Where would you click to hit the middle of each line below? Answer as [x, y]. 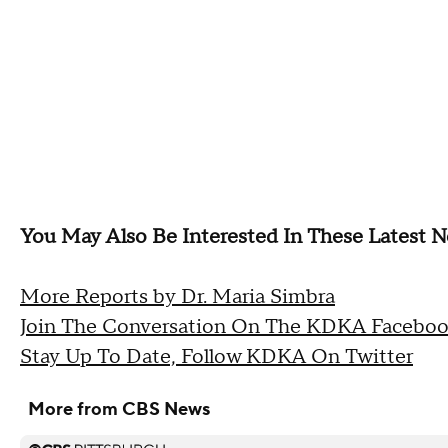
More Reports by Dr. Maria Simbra [177, 297]
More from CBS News [119, 409]
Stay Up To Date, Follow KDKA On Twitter [216, 357]
